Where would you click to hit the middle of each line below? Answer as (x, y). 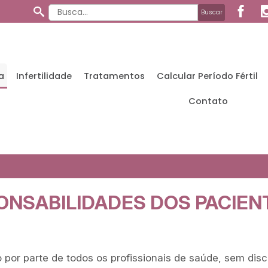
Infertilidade (44, 76)
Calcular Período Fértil (207, 76)
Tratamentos (114, 76)
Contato (208, 101)
